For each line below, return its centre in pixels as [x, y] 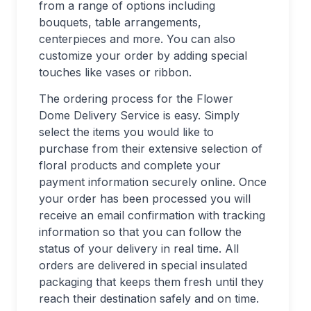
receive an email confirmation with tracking [152, 216]
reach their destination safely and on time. [149, 299]
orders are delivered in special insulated [143, 266]
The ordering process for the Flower [136, 99]
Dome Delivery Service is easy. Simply [139, 116]
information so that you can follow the [140, 232]
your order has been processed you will [145, 199]
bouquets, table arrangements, [120, 23]
